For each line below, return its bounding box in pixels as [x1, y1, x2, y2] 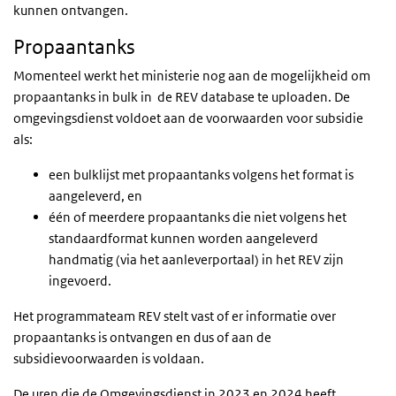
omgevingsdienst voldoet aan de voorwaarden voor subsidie [13, 110, 363, 127]
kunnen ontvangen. [13, 2, 128, 19]
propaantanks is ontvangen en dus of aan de [13, 329, 271, 346]
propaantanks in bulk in [13, 88, 155, 106]
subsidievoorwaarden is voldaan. [13, 350, 204, 368]
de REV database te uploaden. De [157, 88, 350, 106]
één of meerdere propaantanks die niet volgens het [49, 209, 346, 226]
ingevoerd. [49, 272, 111, 290]
